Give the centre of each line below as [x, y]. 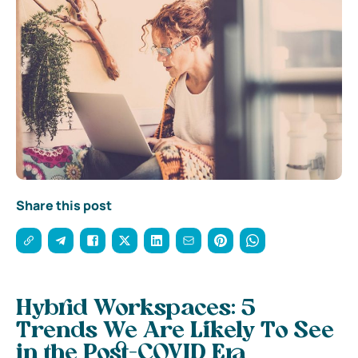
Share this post [64, 205]
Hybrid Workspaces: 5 [136, 309]
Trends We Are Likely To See [175, 331]
